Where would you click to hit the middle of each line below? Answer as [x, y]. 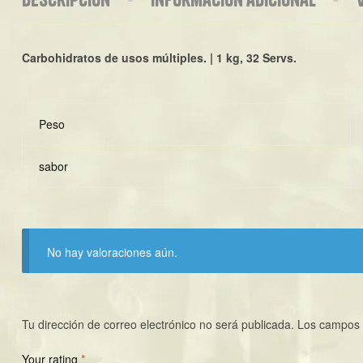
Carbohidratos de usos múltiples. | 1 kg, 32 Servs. [159, 58]
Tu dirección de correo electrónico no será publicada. [158, 324]
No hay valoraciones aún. [113, 252]
